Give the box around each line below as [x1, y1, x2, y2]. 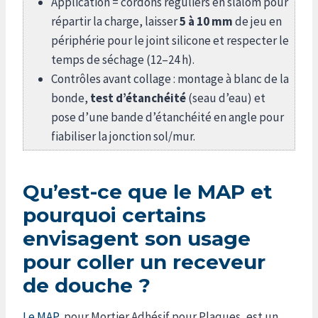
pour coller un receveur [23, 249, 265, 274]
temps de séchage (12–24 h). [51, 51, 194, 67]
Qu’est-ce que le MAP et [23, 179, 273, 204]
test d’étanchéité [90, 89, 186, 106]
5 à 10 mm [180, 13, 233, 29]
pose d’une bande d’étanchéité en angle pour [51, 109, 284, 125]
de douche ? [23, 273, 150, 297]
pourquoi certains [23, 202, 206, 227]
